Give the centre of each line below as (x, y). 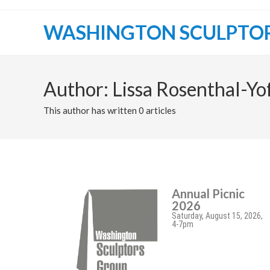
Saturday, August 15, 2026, (217, 216)
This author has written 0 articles (110, 110)
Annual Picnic (208, 193)
